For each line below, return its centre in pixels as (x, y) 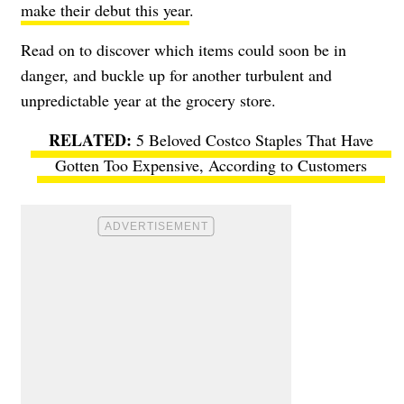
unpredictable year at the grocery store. (148, 100)
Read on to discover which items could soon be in (184, 49)
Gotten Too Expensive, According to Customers (211, 165)
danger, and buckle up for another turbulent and (176, 74)
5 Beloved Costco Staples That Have (255, 139)
